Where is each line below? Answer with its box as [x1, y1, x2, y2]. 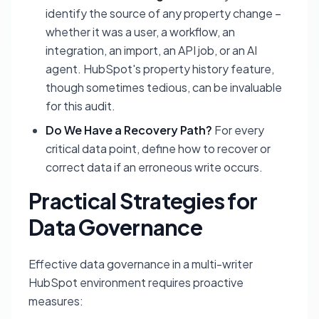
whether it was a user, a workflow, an [46, 24, 235, 39]
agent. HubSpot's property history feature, [46, 61, 274, 76]
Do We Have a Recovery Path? [46, 122, 212, 137]
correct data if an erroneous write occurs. [46, 159, 263, 174]
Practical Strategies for [28, 187, 257, 214]
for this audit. [46, 98, 115, 113]
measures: [28, 293, 83, 308]
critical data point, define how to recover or [46, 141, 271, 156]
